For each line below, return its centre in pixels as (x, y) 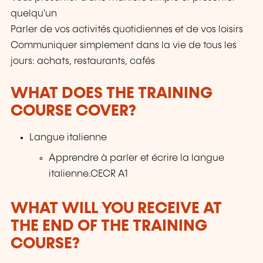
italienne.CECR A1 (88, 174)
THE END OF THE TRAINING (109, 226)
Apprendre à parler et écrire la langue (136, 158)
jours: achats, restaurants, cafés (83, 61)
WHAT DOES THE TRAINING (112, 93)
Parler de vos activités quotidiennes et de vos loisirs (127, 29)
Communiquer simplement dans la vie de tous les (124, 45)
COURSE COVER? (73, 111)
